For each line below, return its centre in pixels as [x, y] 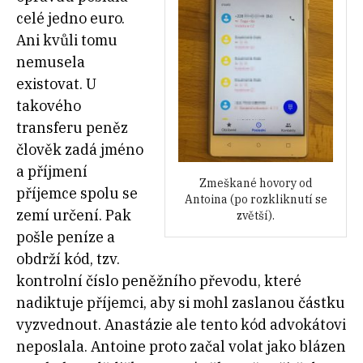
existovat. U [56, 84]
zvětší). [256, 216]
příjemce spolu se [77, 194]
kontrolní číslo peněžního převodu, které [159, 281]
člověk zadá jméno [80, 150]
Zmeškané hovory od [256, 184]
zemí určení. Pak [74, 216]
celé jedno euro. [70, 19]
